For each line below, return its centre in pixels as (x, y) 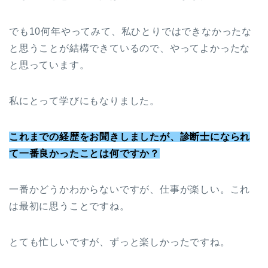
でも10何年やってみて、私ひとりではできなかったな (131, 32)
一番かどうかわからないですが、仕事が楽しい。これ (130, 190)
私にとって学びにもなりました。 (84, 101)
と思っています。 (49, 65)
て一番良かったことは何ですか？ (84, 154)
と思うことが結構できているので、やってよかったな (130, 48)
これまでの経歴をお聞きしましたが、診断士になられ (130, 137)
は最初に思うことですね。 (69, 206)
